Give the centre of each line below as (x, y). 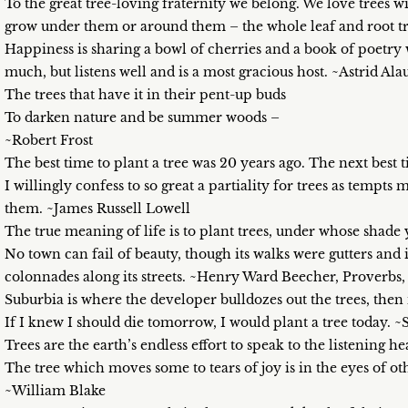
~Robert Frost (49, 140)
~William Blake (55, 391)
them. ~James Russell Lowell (97, 209)
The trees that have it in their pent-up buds (145, 95)
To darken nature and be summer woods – (142, 117)
